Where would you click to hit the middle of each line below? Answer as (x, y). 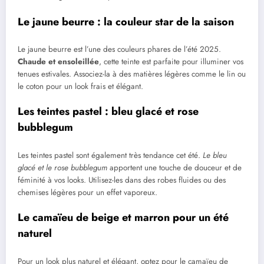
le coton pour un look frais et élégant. (80, 87)
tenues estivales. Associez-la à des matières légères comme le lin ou (132, 74)
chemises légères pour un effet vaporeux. (88, 192)
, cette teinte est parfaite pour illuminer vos (171, 62)
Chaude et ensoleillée (58, 62)
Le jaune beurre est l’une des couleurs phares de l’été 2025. (119, 49)
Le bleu (215, 155)
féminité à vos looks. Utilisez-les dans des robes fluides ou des (122, 180)
